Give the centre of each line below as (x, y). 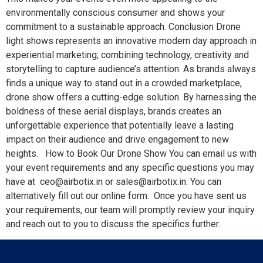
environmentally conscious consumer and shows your (115, 12)
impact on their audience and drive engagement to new (117, 139)
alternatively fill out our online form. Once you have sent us (126, 195)
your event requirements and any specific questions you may (130, 167)
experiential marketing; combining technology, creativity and (127, 55)
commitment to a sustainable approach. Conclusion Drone (123, 26)
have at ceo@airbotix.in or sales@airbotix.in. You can (114, 181)
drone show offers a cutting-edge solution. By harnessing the (131, 97)
